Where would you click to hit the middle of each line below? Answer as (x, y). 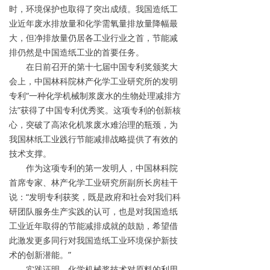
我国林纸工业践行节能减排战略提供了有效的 (93, 139)
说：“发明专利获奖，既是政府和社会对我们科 (95, 197)
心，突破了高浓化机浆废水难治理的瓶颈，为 (93, 124)
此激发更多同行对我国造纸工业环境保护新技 (93, 240)
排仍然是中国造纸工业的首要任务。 (77, 52)
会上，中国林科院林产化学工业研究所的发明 (93, 81)
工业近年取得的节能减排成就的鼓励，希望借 (93, 226)
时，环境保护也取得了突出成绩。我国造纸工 (93, 9)
